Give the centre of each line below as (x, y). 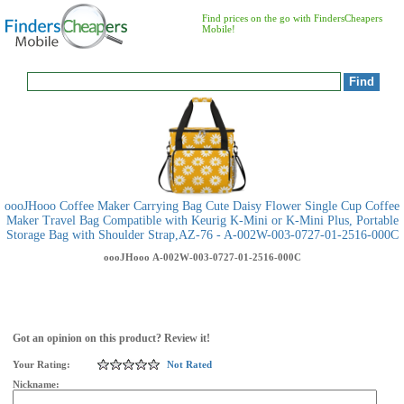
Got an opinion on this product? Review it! (111, 338)
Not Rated (189, 364)
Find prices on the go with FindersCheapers (292, 18)
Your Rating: (41, 364)
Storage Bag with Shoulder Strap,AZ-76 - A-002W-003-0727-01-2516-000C (202, 235)
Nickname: (37, 384)
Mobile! (219, 29)
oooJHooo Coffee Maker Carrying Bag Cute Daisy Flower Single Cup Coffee (202, 206)
